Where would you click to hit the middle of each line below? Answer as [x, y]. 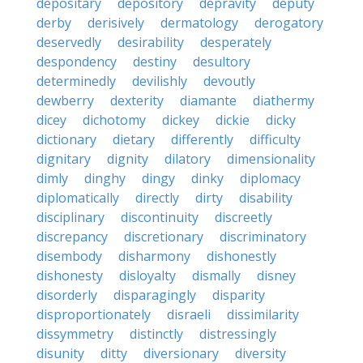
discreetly [243, 217]
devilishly [160, 81]
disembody [69, 256]
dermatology [199, 23]
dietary [134, 139]
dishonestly [241, 256]
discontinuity [160, 217]
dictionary [66, 139]
